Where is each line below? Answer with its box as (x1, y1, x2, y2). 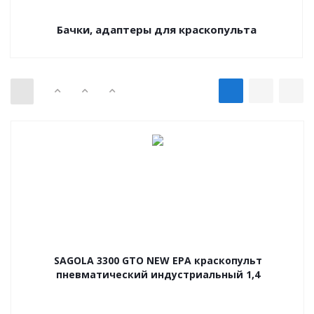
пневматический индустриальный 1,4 (55, 268, 260, 281)
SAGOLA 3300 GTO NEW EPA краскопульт (53, 254, 262, 267)
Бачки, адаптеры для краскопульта (56, 22, 257, 36)
